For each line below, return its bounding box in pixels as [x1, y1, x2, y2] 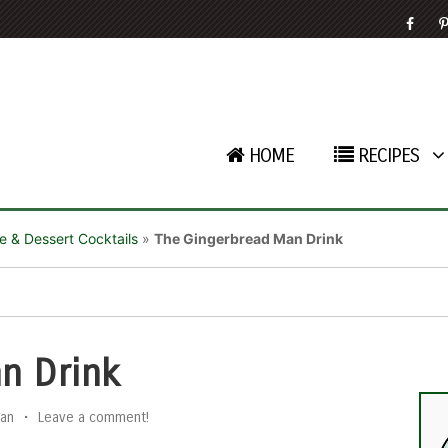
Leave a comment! [38, 409, 149, 426]
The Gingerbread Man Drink [154, 230, 343, 247]
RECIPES [358, 144, 419, 167]
